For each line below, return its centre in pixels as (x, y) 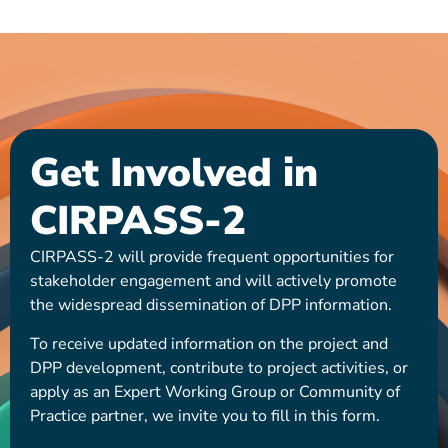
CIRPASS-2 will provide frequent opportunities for (212, 257)
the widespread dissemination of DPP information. (211, 305)
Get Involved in (174, 173)
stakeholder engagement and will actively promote (213, 281)
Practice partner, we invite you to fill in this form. (205, 415)
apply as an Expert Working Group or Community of (215, 391)
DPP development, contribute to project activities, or (219, 367)
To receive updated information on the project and (209, 343)
